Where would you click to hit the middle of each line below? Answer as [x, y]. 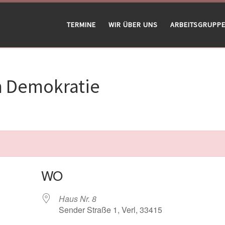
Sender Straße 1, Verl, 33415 [110, 209]
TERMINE [81, 25]
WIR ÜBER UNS [133, 25]
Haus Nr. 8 [77, 198]
